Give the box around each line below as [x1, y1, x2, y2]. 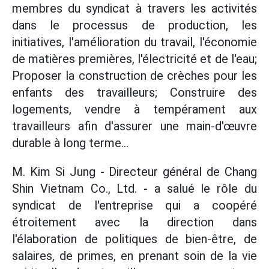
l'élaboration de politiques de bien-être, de [12, 231, 257, 246]
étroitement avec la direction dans [12, 214, 257, 229]
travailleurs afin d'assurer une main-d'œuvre [12, 118, 257, 133]
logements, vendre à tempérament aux [12, 101, 257, 116]
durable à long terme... [12, 135, 128, 150]
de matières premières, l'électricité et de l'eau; [12, 51, 257, 66]
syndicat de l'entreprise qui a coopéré [12, 198, 257, 213]
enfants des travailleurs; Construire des [12, 85, 257, 100]
